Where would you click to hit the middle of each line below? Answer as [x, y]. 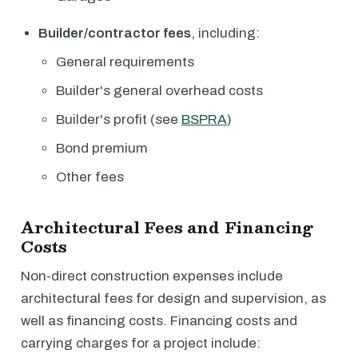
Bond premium [102, 148]
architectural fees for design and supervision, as [173, 298]
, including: [225, 33]
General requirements [125, 62]
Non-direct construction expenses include [152, 276]
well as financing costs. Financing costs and [159, 321]
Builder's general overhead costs [159, 91]
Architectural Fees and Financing [167, 227]
